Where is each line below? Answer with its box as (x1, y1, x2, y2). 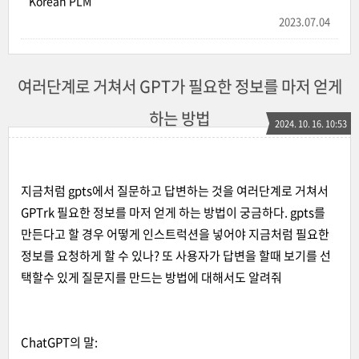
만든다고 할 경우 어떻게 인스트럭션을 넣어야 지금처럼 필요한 (21, 225, 329, 243)
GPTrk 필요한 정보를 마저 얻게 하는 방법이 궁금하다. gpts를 (21, 204, 325, 221)
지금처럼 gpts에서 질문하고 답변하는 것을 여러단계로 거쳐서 (21, 182, 329, 200)
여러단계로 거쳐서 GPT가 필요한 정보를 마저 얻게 (17, 75, 342, 98)
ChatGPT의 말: (21, 333, 98, 351)
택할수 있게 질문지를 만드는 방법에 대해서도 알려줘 (21, 268, 282, 286)
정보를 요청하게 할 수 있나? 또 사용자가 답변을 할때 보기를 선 (21, 247, 331, 264)
